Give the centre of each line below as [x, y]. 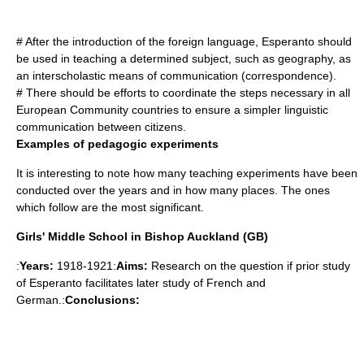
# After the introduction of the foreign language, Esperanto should [184, 41]
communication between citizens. [101, 127]
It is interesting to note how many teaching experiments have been [187, 173]
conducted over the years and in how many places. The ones [173, 190]
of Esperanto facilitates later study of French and [141, 283]
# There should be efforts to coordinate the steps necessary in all [183, 93]
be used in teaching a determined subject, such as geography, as [184, 58]
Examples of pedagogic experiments [117, 144]
